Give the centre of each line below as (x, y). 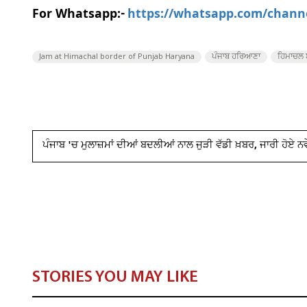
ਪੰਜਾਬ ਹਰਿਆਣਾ (236, 57)
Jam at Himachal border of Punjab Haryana (117, 57)
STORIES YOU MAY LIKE (115, 278)
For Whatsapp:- (78, 16)
